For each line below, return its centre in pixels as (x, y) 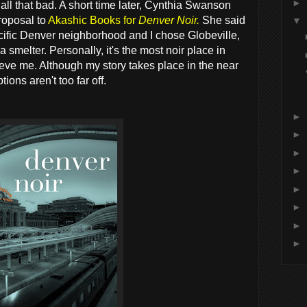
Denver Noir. (169, 20)
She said (224, 20)
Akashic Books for (93, 20)
